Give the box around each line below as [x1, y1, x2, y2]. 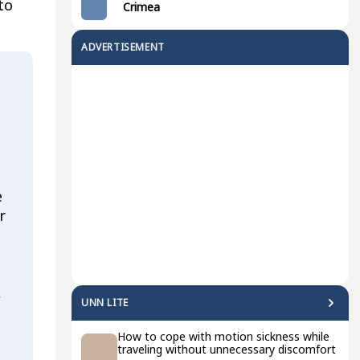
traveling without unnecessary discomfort [117, 342, 336, 357]
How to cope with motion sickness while [117, 329, 329, 344]
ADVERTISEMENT [81, 40, 165, 54]
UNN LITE [81, 296, 129, 309]
